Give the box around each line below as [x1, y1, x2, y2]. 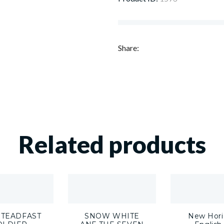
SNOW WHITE [84, 211, 139, 220]
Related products [18, 130, 206, 158]
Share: [117, 43, 139, 52]
